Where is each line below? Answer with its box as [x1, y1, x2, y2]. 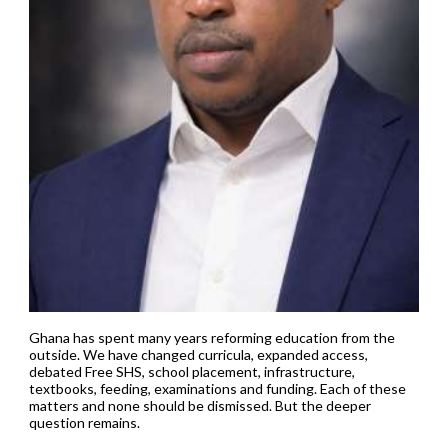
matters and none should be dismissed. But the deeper [28, 396, 371, 414]
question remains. [28, 413, 140, 431]
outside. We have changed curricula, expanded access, [28, 345, 368, 363]
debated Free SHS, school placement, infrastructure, [28, 362, 355, 380]
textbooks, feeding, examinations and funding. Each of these [28, 379, 406, 397]
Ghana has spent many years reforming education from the [28, 328, 395, 346]
